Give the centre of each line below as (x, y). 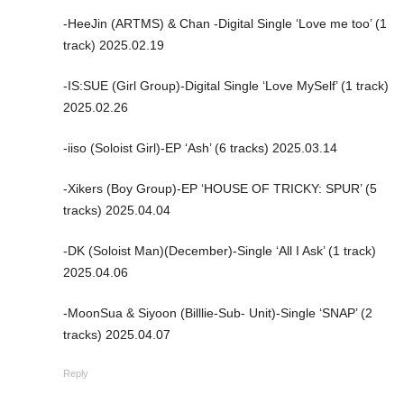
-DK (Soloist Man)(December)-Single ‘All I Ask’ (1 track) (220, 250)
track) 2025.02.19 (114, 45)
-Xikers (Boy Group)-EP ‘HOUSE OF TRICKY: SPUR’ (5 (220, 188)
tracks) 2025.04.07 (117, 334)
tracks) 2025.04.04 (117, 210)
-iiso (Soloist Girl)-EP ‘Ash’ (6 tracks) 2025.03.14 (200, 147)
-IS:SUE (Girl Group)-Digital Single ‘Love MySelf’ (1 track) (226, 85)
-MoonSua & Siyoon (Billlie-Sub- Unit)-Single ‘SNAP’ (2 (218, 312)
